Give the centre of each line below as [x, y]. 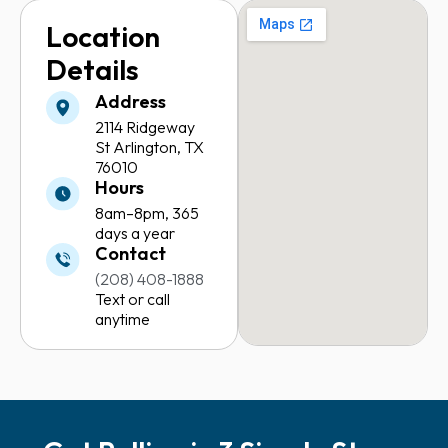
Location [103, 37]
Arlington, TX [157, 147]
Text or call [133, 299]
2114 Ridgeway [145, 127]
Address [131, 102]
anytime [123, 319]
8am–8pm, [134, 213]
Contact [131, 254]
